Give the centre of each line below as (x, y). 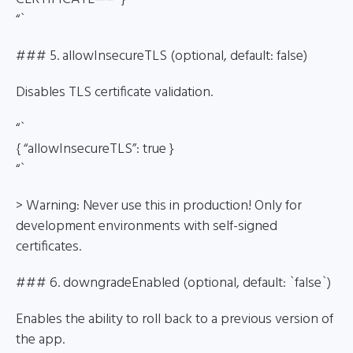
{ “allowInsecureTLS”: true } (95, 149)
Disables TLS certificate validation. (114, 93)
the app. (40, 340)
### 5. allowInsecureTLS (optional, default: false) (162, 56)
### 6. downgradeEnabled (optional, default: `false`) (173, 283)
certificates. (48, 247)
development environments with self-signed (147, 227)
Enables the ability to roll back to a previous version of (175, 320)
